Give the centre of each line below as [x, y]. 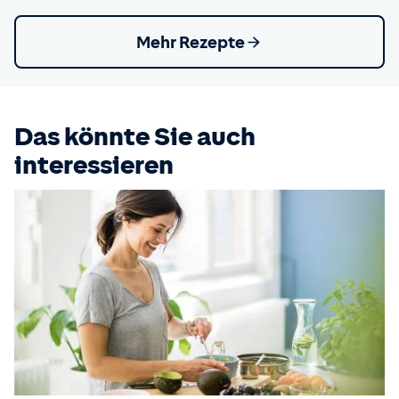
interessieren [94, 165]
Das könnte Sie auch [135, 137]
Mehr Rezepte [191, 42]
